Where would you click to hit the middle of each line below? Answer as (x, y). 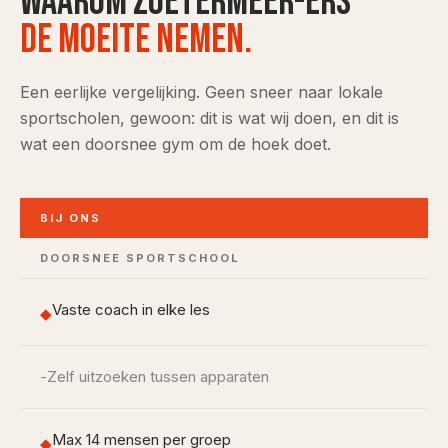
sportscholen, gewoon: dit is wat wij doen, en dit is (209, 118)
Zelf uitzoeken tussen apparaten (158, 376)
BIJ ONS (70, 218)
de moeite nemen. (136, 40)
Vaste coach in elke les (131, 309)
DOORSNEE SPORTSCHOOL (140, 258)
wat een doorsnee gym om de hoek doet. (175, 144)
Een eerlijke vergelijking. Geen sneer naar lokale (201, 92)
